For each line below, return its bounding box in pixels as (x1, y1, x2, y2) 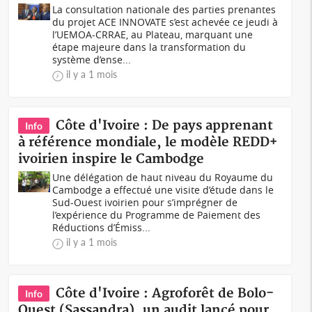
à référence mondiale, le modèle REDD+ (18, 134, 278, 150)
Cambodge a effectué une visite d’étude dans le (52, 183, 274, 196)
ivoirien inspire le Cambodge (18, 151, 205, 167)
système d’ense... (52, 53, 132, 66)
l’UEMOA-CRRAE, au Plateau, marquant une (52, 28, 253, 41)
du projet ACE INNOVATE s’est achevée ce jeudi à (52, 15, 279, 29)
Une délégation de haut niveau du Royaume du (52, 171, 274, 184)
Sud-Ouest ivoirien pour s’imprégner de (52, 196, 238, 209)
